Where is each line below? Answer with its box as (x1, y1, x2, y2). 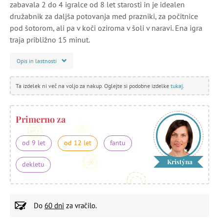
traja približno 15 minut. (10, 34, 90, 44)
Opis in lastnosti (17, 57, 57, 65)
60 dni (44, 200, 64, 210)
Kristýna (167, 157, 193, 166)
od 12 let (64, 138, 91, 147)
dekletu (22, 159, 44, 169)
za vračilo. (64, 200, 97, 210)
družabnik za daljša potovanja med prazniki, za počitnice (10, 11, 198, 21)
